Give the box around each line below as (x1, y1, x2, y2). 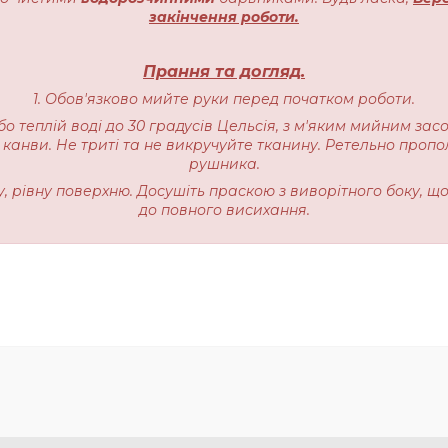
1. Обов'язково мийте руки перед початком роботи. (33, 90, 415, 109)
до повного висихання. (138, 201, 310, 220)
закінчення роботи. (149, 8, 299, 27)
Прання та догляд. (143, 62, 305, 82)
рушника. (188, 155, 260, 174)
